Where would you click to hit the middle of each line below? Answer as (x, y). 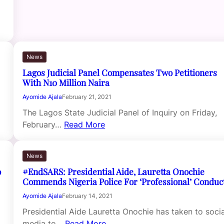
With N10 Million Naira (66, 82)
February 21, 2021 (87, 97)
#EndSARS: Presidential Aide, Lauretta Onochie (114, 171)
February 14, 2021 (87, 196)
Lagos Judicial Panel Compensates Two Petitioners (120, 72)
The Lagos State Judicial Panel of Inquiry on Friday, (120, 113)
